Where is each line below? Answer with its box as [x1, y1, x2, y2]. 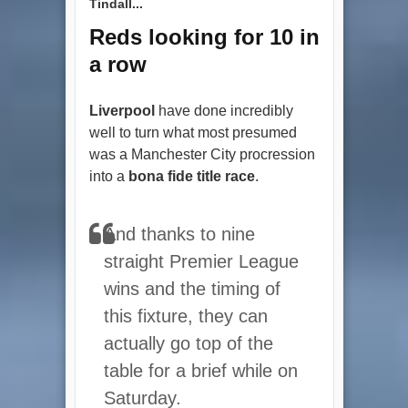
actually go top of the [103, 332, 273, 353]
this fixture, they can [103, 305, 268, 326]
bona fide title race [127, 168, 255, 184]
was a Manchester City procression [88, 146, 315, 162]
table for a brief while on [103, 360, 298, 381]
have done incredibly [154, 102, 293, 118]
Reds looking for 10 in [88, 24, 320, 49]
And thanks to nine [103, 223, 255, 244]
